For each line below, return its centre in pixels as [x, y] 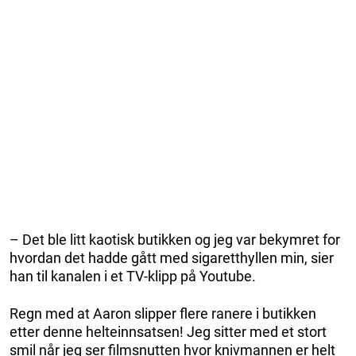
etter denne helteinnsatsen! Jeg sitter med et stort [168, 332]
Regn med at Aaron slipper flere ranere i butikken [163, 313]
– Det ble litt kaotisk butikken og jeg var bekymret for [175, 240]
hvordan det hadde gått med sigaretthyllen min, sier [172, 258]
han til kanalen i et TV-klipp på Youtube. [133, 276]
